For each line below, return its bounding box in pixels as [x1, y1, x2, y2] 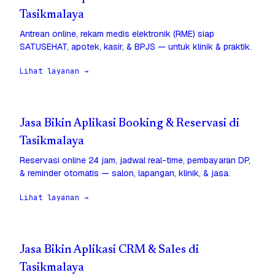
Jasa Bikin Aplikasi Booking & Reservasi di [20, 118, 239, 130]
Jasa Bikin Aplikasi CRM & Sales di [20, 244, 199, 257]
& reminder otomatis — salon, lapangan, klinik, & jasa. [20, 168, 230, 179]
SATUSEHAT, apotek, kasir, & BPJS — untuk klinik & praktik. [20, 41, 252, 53]
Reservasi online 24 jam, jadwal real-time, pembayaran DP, [20, 155, 250, 166]
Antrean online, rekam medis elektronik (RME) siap [20, 28, 214, 40]
